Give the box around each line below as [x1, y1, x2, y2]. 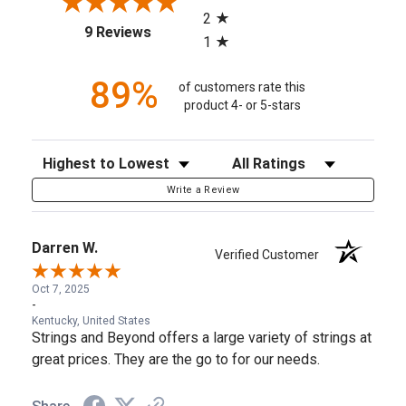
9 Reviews [83, 24, 151, 42]
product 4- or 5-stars [183, 97, 301, 112]
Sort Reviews [31, 150, 106, 166]
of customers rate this [179, 79, 306, 94]
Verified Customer [215, 247, 328, 263]
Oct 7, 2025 [32, 283, 90, 296]
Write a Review [166, 184, 240, 197]
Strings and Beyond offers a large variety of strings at [32, 329, 372, 347]
